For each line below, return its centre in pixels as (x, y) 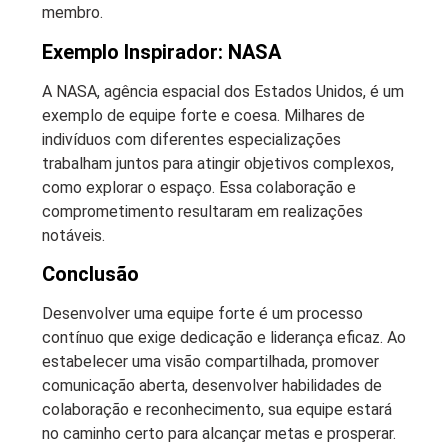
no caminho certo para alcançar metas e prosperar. (219, 434)
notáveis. (73, 235)
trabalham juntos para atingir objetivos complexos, (218, 163)
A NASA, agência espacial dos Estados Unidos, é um (223, 91)
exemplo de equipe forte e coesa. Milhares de (203, 115)
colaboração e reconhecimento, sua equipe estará (217, 410)
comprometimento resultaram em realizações (202, 211)
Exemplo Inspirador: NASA (161, 51)
